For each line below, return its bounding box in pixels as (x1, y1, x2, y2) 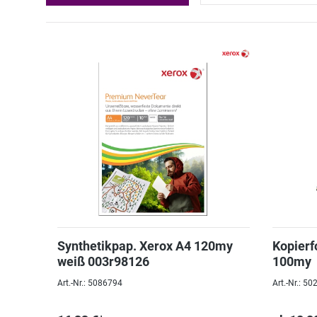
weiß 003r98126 (57, 254, 149, 269)
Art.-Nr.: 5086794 (57, 278, 122, 288)
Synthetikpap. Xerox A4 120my (57, 238, 233, 253)
